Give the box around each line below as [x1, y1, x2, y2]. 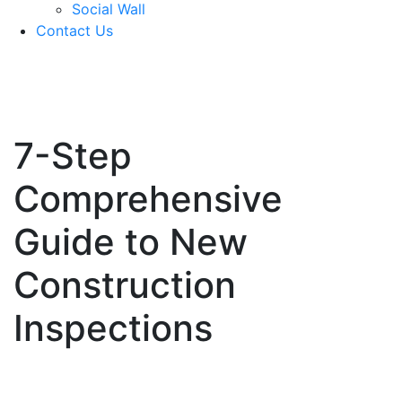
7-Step [13, 133, 132, 178]
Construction [13, 262, 236, 307]
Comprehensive [13, 176, 283, 221]
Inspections [13, 305, 213, 350]
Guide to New [13, 219, 248, 264]
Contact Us [36, 21, 113, 39]
